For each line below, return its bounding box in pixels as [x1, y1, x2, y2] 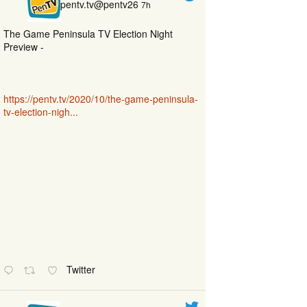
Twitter [66, 262, 99, 276]
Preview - [3, 40, 44, 54]
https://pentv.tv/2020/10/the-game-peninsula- [3, 92, 198, 106]
